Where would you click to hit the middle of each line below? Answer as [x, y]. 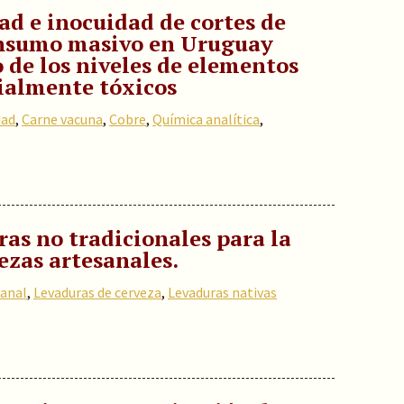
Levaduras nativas [222, 292]
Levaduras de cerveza [97, 292]
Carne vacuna [62, 119]
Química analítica [206, 119]
